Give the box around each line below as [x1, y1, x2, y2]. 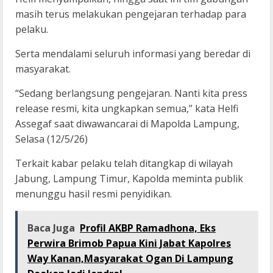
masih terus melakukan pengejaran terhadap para [15, 7, 246, 21]
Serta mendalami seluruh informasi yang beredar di [15, 47, 250, 61]
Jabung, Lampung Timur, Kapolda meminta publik [15, 172, 243, 186]
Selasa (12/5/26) [15, 132, 88, 146]
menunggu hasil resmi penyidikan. [15, 187, 172, 201]
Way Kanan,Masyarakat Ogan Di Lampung [27, 252, 233, 266]
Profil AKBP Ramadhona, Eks [80, 221, 216, 235]
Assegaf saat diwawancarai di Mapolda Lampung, [15, 117, 239, 131]
